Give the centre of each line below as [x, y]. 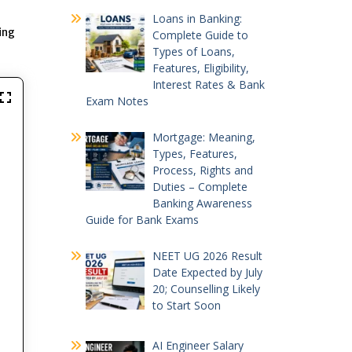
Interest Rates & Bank [209, 84]
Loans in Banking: [197, 18]
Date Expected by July [207, 272]
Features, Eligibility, [201, 68]
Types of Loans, [194, 51]
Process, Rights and [203, 170]
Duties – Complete [200, 186]
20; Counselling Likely [206, 288]
